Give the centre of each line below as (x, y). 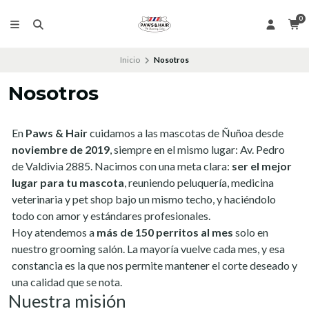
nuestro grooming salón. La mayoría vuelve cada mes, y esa (148, 249)
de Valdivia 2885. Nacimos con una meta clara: (122, 166)
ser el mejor (262, 166)
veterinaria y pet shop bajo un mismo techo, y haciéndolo (144, 199)
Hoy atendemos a (54, 232)
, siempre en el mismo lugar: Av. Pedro (197, 149)
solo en (251, 232)
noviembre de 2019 (61, 149)
